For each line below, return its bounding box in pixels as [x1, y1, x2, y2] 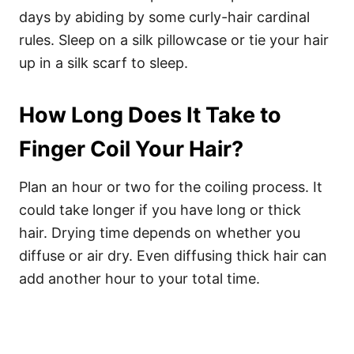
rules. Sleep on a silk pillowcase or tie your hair [19, 32, 329, 48]
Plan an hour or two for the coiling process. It [19, 179, 322, 195]
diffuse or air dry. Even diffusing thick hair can [19, 247, 327, 264]
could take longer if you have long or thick [19, 201, 301, 218]
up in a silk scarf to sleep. [19, 55, 192, 71]
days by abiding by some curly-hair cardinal [19, 9, 310, 25]
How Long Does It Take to [19, 102, 281, 128]
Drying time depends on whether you [51, 224, 300, 241]
